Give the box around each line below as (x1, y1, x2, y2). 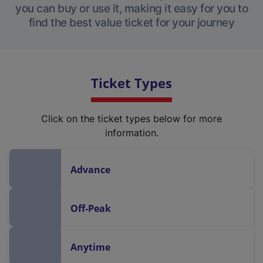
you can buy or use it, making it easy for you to (15, 2, 248, 15)
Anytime (70, 241, 110, 254)
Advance (70, 163, 110, 176)
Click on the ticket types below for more (41, 113, 222, 124)
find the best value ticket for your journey (28, 16, 235, 29)
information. (104, 127, 159, 139)
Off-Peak (70, 202, 111, 215)
